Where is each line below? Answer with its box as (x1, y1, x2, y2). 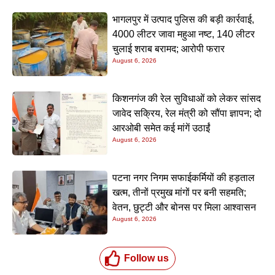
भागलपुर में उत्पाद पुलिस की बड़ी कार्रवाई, (112, 14, 255, 25)
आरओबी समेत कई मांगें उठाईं (112, 122, 211, 133)
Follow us (123, 252, 169, 263)
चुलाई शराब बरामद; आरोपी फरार (112, 44, 225, 55)
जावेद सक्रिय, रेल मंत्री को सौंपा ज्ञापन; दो (112, 107, 262, 118)
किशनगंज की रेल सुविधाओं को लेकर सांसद (112, 93, 261, 104)
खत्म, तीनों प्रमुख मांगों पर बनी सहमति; (112, 187, 247, 198)
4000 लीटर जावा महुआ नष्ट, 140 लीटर (112, 29, 255, 40)
